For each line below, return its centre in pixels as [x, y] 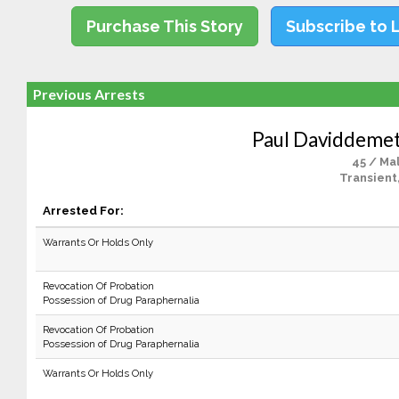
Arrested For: [83, 210]
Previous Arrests [89, 94]
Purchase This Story [165, 26]
